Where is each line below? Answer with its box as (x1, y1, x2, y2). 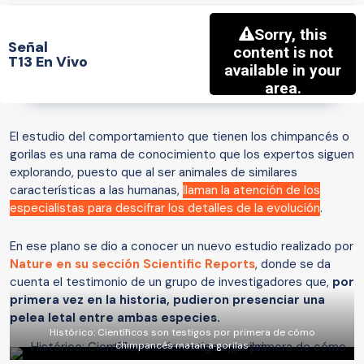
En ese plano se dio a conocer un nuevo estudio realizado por (10, 238, 353, 255)
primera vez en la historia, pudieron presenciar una (10, 292, 325, 309)
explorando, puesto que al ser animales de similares (10, 164, 297, 181)
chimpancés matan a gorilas (115, 339, 249, 353)
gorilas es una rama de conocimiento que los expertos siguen (10, 146, 354, 163)
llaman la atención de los (183, 182, 320, 199)
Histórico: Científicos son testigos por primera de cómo (49, 326, 315, 340)
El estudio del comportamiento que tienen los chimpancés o (10, 128, 349, 145)
